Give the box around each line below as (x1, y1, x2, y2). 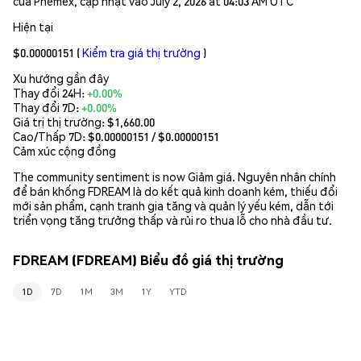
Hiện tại (13, 19, 53, 34)
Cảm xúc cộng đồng (13, 143, 116, 158)
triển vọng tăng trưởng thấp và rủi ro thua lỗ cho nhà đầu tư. (13, 212, 332, 227)
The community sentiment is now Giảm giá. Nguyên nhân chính (13, 168, 336, 184)
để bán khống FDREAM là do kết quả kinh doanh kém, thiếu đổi (13, 183, 338, 198)
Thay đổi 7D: (13, 99, 81, 114)
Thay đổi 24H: (13, 85, 87, 100)
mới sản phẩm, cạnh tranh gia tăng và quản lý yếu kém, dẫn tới (13, 197, 334, 213)
